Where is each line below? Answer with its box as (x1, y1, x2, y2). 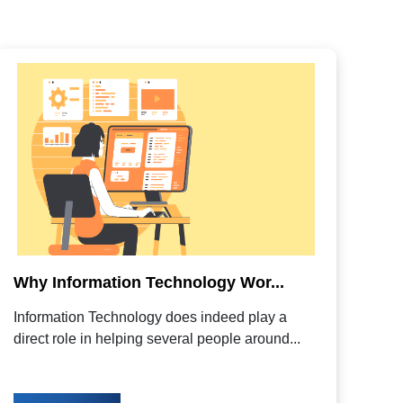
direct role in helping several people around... (13, 331, 301, 347)
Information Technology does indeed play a (13, 309, 288, 326)
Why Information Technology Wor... (13, 273, 285, 292)
